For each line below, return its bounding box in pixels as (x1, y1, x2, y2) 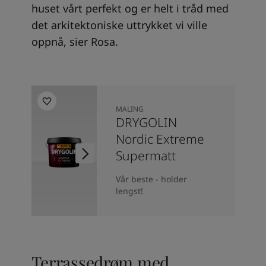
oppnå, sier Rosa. (31, 34, 118, 49)
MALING (115, 104, 144, 115)
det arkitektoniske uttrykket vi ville (31, 18, 207, 33)
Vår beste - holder (115, 173, 187, 185)
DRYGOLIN (115, 114, 177, 131)
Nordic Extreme (115, 131, 204, 148)
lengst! (115, 185, 143, 197)
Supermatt (115, 147, 176, 164)
